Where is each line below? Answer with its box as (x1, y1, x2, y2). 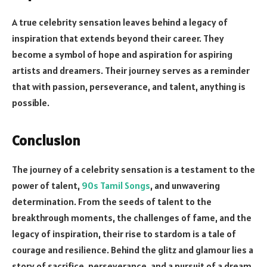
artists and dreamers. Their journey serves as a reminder (12, 64, 250, 76)
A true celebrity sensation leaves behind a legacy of (12, 15, 228, 28)
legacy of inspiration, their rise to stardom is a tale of (12, 227, 236, 240)
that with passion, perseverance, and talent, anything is (12, 80, 246, 92)
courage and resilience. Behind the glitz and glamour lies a (12, 243, 253, 256)
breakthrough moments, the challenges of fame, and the (12, 211, 252, 223)
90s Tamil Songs (82, 179, 150, 191)
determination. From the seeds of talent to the (12, 195, 212, 207)
